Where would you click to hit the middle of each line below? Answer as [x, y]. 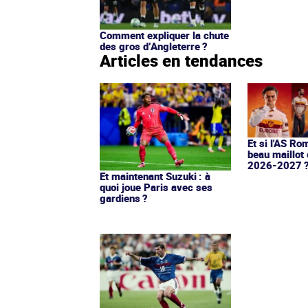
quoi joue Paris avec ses [156, 187]
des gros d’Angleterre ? [154, 46]
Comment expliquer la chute [164, 35]
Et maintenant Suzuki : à [155, 176]
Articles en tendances [181, 60]
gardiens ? [124, 198]
